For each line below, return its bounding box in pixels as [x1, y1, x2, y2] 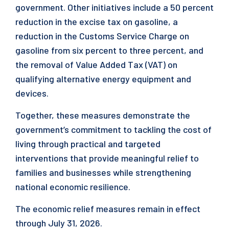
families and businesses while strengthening [15, 167, 191, 178]
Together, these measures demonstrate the [15, 109, 190, 121]
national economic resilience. [15, 181, 130, 192]
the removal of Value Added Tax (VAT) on [15, 59, 177, 70]
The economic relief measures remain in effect [15, 203, 200, 214]
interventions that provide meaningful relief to [15, 152, 199, 164]
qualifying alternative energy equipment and [15, 73, 191, 84]
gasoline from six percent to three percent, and [15, 44, 203, 56]
